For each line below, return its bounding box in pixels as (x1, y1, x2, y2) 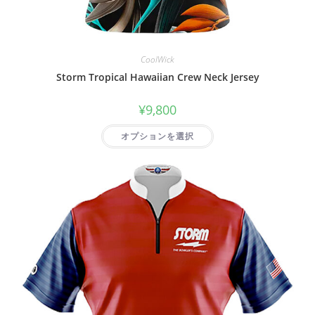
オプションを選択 (121, 129, 194, 142)
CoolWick (141, 53, 174, 65)
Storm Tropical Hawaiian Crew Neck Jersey (56, 70, 259, 84)
